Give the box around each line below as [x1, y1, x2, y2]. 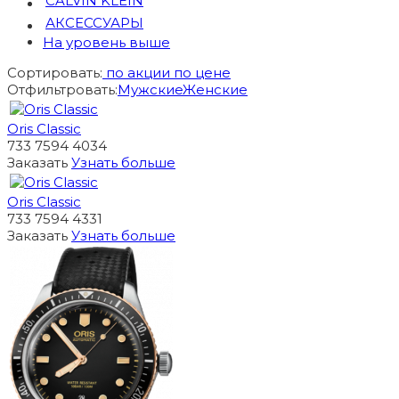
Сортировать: [7, 64, 102, 82]
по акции [102, 64, 174, 82]
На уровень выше [43, 34, 170, 52]
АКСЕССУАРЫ [45, 14, 143, 32]
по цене [174, 64, 231, 82]
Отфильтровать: [7, 81, 118, 99]
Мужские [118, 81, 183, 99]
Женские [183, 81, 248, 99]
